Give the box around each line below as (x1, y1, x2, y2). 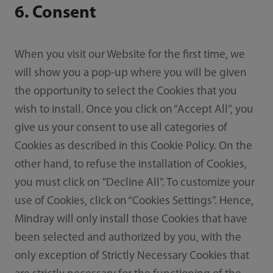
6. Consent (14, 4, 96, 23)
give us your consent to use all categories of (14, 122, 227, 135)
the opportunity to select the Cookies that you (14, 86, 237, 98)
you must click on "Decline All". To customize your (14, 177, 255, 190)
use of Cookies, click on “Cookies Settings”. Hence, (14, 196, 253, 208)
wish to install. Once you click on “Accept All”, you (14, 104, 253, 116)
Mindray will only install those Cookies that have (14, 214, 247, 226)
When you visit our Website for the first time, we (14, 49, 245, 62)
